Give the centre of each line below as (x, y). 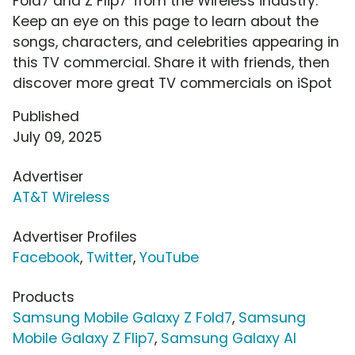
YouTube (169, 258)
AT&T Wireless (61, 198)
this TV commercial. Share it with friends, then (171, 63)
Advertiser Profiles (75, 237)
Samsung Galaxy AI (229, 339)
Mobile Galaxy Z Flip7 (84, 339)
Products (44, 298)
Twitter (110, 258)
